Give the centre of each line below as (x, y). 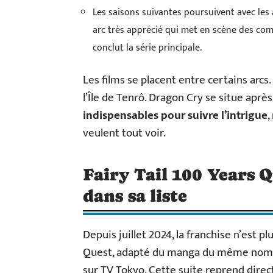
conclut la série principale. (147, 48)
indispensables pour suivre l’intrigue (175, 115)
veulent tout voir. (124, 133)
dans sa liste (135, 195)
